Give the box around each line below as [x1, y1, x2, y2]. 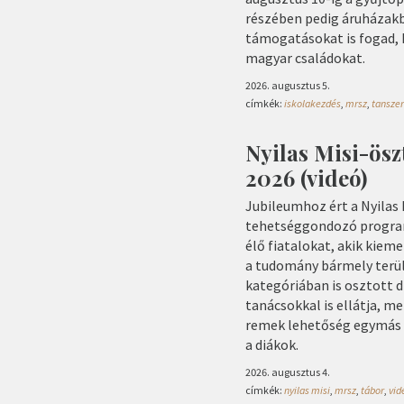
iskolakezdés [284, 96, 341, 111]
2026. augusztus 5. [245, 78, 330, 92]
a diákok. [245, 335, 298, 354]
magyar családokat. [245, 49, 365, 67]
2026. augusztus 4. [245, 365, 330, 380]
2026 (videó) [245, 163, 367, 193]
